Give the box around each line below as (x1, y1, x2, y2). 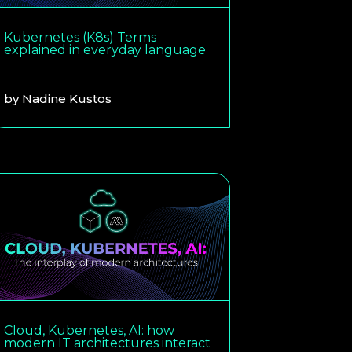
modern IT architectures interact (4, 335, 211, 350)
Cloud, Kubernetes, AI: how (4, 322, 175, 338)
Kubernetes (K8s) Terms (4, 29, 157, 45)
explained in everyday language (4, 42, 207, 57)
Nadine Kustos (22, 90, 112, 106)
